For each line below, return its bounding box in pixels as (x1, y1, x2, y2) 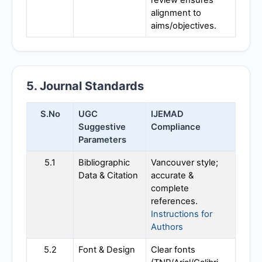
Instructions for (151, 209, 212, 220)
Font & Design (78, 244, 135, 256)
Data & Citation (78, 170, 138, 181)
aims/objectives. (151, 20, 216, 32)
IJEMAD (151, 109, 184, 120)
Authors (151, 222, 183, 233)
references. (151, 196, 198, 207)
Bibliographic (78, 157, 130, 168)
